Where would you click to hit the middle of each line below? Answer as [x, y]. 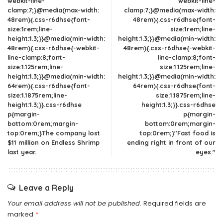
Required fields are [175, 203]
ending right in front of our [171, 142]
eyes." [206, 152]
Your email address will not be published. [74, 203]
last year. [22, 152]
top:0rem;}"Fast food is [178, 133]
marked [21, 214]
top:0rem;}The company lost [54, 133]
